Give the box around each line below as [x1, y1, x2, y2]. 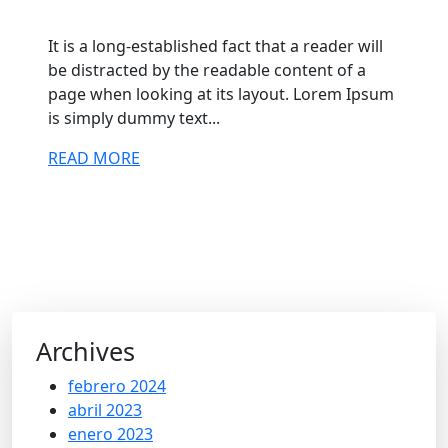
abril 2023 [68, 399, 142, 421]
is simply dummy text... [48, 107, 220, 129]
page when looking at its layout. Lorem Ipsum [48, 83, 394, 105]
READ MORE [48, 147, 140, 169]
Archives [36, 334, 135, 368]
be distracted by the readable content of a [48, 59, 366, 81]
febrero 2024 [68, 375, 166, 397]
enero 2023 [68, 423, 153, 445]
